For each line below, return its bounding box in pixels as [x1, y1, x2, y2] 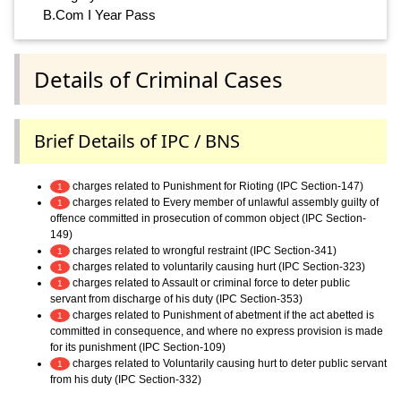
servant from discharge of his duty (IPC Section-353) [50, 292, 303, 305]
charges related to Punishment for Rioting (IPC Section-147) [70, 179, 363, 192]
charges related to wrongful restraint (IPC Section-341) [70, 243, 337, 257]
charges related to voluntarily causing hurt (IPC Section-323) [70, 260, 365, 273]
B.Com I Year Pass [43, 7, 156, 23]
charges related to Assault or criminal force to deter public [70, 276, 350, 289]
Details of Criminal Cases [34, 64, 283, 94]
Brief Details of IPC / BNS [34, 128, 240, 153]
